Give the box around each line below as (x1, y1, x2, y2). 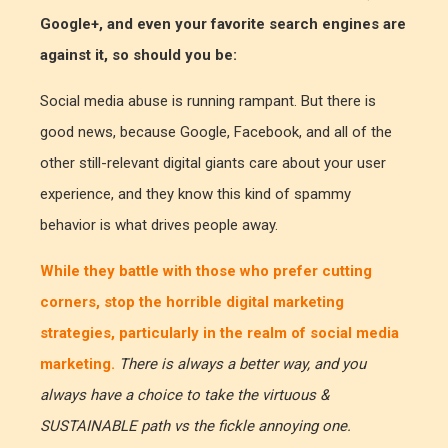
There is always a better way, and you (119, 354, 366, 373)
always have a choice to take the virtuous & (40, 385, 329, 404)
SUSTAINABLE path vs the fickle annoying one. (40, 416, 351, 435)
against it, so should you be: (40, 45, 237, 64)
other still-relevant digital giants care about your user (40, 153, 386, 172)
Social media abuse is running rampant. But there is (40, 91, 376, 110)
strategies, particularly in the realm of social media (40, 323, 399, 342)
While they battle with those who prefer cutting (40, 261, 372, 280)
